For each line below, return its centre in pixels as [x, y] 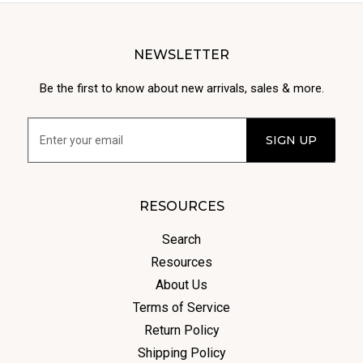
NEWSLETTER [181, 55]
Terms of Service [181, 308]
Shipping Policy [181, 353]
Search [181, 240]
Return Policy [181, 331]
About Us [181, 285]
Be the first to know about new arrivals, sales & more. [181, 89]
